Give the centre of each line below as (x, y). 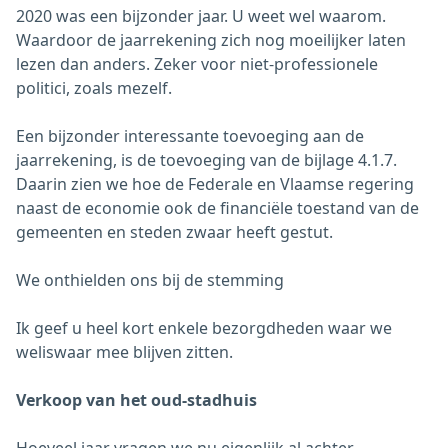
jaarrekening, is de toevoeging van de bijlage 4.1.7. (206, 159)
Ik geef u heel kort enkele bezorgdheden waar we (204, 327)
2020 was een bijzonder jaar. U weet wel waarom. (201, 15)
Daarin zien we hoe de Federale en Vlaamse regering (215, 183)
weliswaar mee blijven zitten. (124, 351)
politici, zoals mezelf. (94, 87)
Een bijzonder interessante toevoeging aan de (190, 135)
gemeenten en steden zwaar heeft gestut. (174, 231)
